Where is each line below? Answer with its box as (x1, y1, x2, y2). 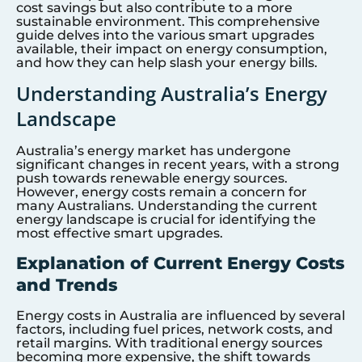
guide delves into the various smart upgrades (16, 27, 314, 43)
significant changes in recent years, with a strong (16, 157, 339, 173)
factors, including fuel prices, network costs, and (16, 321, 333, 337)
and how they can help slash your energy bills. (16, 55, 318, 70)
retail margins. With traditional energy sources (16, 335, 322, 351)
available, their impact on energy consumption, (16, 41, 327, 57)
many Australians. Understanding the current (16, 198, 318, 214)
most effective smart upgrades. (16, 225, 223, 242)
